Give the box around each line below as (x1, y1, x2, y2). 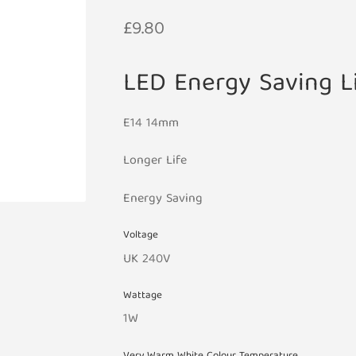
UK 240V (122, 248, 170, 271)
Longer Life (122, 150, 187, 173)
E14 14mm (122, 112, 179, 135)
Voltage (122, 226, 158, 246)
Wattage (122, 287, 162, 306)
